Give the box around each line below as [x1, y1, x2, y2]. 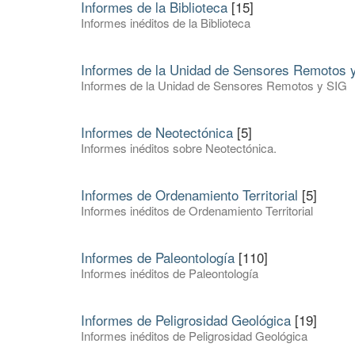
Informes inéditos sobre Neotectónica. [81, 139, 277, 157]
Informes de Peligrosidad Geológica [81, 310, 291, 330]
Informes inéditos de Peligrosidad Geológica [81, 327, 307, 345]
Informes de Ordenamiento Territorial [81, 185, 298, 205]
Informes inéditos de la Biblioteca [81, 14, 250, 32]
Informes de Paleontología [81, 247, 235, 268]
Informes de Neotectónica [81, 122, 233, 143]
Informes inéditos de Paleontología [81, 265, 258, 282]
